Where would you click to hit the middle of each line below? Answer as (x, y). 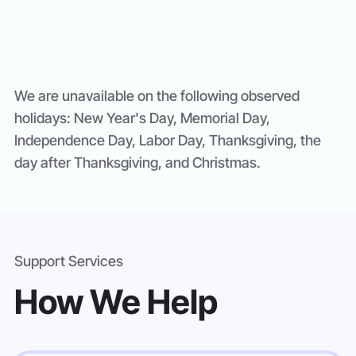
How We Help (116, 302)
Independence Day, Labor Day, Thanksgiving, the (168, 140)
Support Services (69, 261)
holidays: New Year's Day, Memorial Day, (142, 118)
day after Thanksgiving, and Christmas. (137, 163)
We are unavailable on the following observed (157, 96)
